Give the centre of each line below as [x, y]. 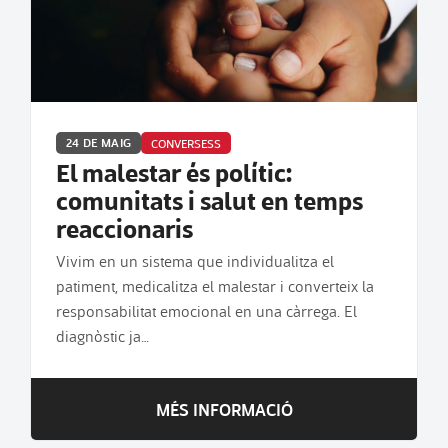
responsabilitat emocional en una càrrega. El [206, 310]
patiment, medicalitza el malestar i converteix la [215, 285]
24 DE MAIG [98, 142]
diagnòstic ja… [102, 335]
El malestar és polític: [174, 171]
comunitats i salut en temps [209, 199]
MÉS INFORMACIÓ [224, 408]
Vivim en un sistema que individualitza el [195, 260]
